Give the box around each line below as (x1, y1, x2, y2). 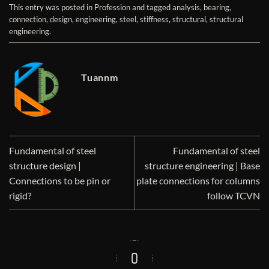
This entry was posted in (9, 2, 94, 13)
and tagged (130, 2, 172, 13)
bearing (204, 2, 229, 13)
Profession (94, 2, 130, 13)
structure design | (9, 160, 81, 172)
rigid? (9, 190, 31, 202)
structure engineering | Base (145, 160, 260, 172)
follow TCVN (207, 190, 260, 202)
